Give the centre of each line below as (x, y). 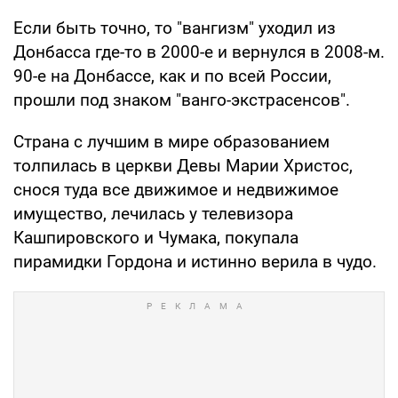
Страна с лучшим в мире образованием (171, 142)
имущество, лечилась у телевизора (153, 214)
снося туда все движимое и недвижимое (176, 190)
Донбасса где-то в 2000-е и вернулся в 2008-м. (199, 52)
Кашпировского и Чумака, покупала (156, 238)
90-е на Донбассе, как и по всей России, (172, 76)
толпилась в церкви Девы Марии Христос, (183, 166)
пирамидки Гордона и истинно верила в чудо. (195, 262)
